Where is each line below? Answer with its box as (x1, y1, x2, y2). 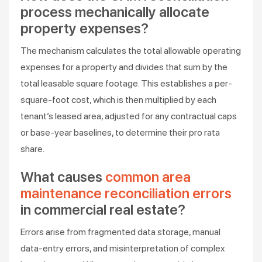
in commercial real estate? (20, 201, 185, 218)
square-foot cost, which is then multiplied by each (20, 94, 216, 105)
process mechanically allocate (20, 4, 209, 20)
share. (20, 143, 44, 154)
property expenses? (20, 20, 149, 37)
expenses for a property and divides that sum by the (20, 61, 227, 73)
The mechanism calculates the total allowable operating (20, 45, 241, 56)
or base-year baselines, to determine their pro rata (20, 127, 220, 138)
